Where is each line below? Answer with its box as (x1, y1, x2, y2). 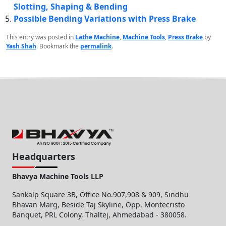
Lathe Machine (75, 32, 120, 41)
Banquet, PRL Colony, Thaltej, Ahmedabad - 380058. (12, 210, 187, 220)
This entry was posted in (6, 32, 75, 41)
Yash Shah (6, 41, 36, 50)
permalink (80, 41, 111, 50)
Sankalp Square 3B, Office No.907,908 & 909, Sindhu (12, 190, 189, 200)
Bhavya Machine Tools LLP (12, 172, 103, 182)
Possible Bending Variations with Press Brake (14, 13, 196, 24)
